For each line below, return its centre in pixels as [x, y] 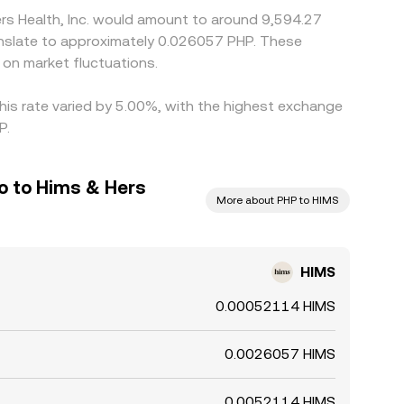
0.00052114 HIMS [275, 306]
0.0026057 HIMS [280, 354]
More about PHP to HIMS [278, 200]
